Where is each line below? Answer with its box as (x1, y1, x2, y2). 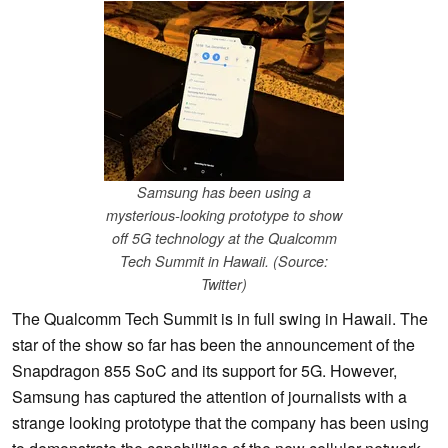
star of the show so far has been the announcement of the (12, 333, 415, 357)
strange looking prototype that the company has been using (12, 411, 429, 435)
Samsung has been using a (137, 182, 311, 203)
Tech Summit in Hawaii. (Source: (120, 251, 328, 272)
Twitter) (201, 274, 247, 295)
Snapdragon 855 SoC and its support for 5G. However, (12, 359, 397, 383)
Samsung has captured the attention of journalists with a (12, 385, 407, 409)
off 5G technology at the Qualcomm (111, 228, 337, 249)
